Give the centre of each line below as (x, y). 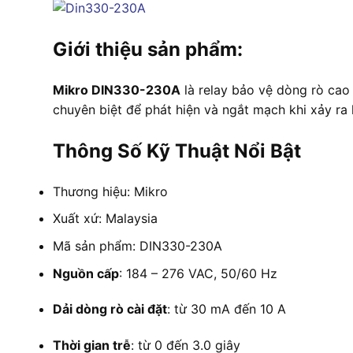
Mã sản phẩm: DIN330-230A (137, 245)
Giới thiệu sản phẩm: (148, 50)
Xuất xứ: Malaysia (105, 219)
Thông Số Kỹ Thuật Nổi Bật (177, 150)
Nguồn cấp (86, 273)
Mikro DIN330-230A (117, 90)
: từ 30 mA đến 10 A (227, 309)
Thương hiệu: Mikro (110, 191)
